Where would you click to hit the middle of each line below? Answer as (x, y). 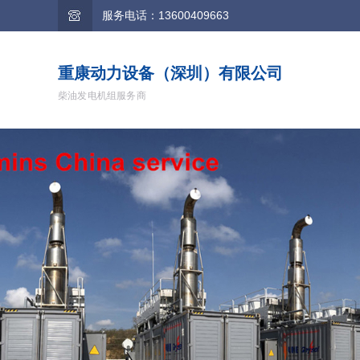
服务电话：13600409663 (166, 15)
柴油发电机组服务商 (102, 96)
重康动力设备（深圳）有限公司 (170, 73)
